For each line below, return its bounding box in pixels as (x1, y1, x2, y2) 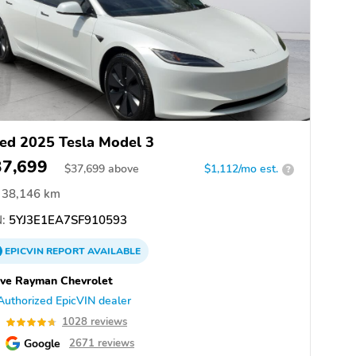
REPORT (46, 245, 85, 258)
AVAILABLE (85, 245, 141, 258)
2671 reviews (69, 336, 134, 351)
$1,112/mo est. (204, 161, 278, 177)
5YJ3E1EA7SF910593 (6, 212, 127, 229)
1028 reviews (62, 315, 127, 330)
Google (24, 335, 60, 352)
